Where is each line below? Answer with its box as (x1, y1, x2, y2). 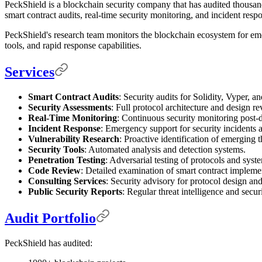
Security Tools (28, 144, 84, 155)
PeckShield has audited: (5, 237, 92, 248)
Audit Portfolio (5, 211, 96, 226)
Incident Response (28, 123, 101, 134)
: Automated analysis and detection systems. (84, 144, 246, 155)
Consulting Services (28, 176, 106, 187)
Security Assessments (28, 102, 111, 113)
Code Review (28, 166, 81, 176)
